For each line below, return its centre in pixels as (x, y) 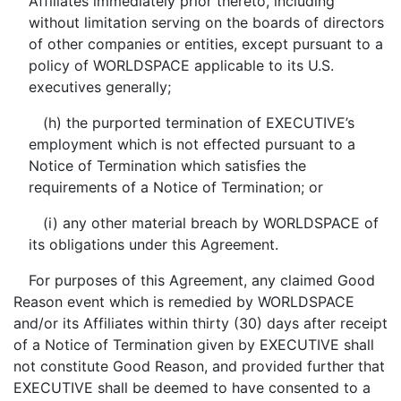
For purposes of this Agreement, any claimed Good (201, 280)
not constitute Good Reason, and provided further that (199, 366)
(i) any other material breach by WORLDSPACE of (210, 223)
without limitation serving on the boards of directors (206, 22)
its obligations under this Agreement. (153, 244)
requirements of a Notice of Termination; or (175, 187)
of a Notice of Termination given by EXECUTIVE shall (194, 345)
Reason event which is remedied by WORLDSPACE (184, 302)
